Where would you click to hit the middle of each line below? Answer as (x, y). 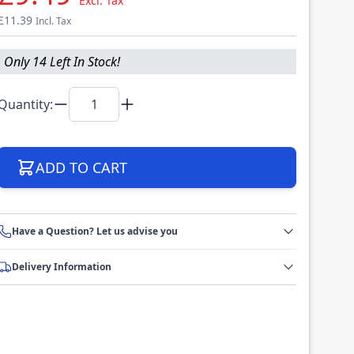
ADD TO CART (81, 168)
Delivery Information (62, 267)
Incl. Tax (53, 21)
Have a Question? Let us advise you (95, 232)
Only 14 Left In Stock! (62, 62)
